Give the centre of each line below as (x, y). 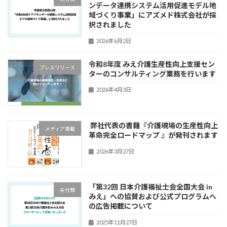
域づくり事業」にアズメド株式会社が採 (153, 15)
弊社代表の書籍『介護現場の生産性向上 (154, 125)
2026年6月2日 (113, 41)
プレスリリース (58, 67)
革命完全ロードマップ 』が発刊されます (154, 135)
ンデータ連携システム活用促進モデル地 (153, 6)
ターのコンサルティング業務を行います (153, 73)
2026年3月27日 (115, 151)
